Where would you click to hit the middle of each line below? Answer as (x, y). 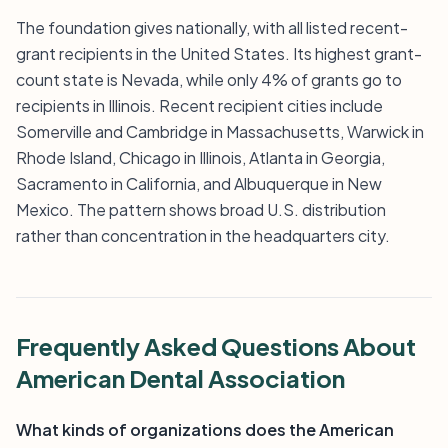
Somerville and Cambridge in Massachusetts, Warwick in (220, 131)
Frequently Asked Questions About (216, 346)
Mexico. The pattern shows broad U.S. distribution (201, 209)
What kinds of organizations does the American (205, 429)
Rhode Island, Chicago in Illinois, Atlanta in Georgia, (200, 157)
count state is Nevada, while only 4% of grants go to (209, 79)
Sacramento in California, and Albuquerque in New (199, 183)
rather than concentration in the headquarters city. (203, 235)
